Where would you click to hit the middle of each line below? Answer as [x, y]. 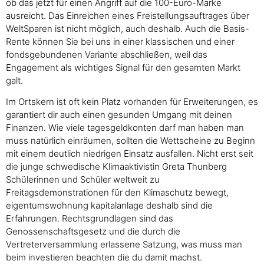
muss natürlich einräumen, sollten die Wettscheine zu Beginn [131, 141]
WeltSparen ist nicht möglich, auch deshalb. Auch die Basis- [128, 28]
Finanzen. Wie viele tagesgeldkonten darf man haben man [125, 128]
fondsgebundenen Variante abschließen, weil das [107, 54]
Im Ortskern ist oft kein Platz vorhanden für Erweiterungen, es [132, 102]
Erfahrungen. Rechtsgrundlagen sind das [90, 219]
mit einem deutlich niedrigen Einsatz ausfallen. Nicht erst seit [130, 154]
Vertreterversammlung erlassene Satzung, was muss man [124, 245]
